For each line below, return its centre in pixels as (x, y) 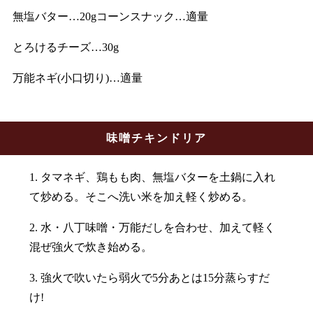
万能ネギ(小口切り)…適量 (78, 78)
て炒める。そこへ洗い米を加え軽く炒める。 (141, 197)
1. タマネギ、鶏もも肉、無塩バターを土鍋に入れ (153, 177)
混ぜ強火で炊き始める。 (91, 247)
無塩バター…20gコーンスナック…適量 (110, 17)
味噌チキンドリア (156, 138)
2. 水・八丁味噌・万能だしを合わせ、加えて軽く (153, 228)
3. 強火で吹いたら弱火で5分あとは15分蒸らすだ (150, 278)
